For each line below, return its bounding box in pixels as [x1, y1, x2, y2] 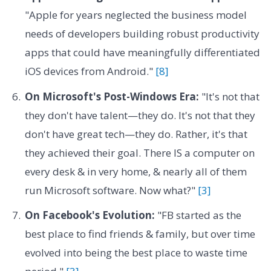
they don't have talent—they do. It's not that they [24, 108, 255, 122]
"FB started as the [154, 208, 241, 223]
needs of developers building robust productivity [24, 27, 260, 41]
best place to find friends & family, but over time [24, 227, 255, 241]
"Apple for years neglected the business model [24, 8, 247, 22]
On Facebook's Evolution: [24, 208, 155, 223]
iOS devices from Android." [24, 64, 155, 79]
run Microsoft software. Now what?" [24, 183, 198, 197]
